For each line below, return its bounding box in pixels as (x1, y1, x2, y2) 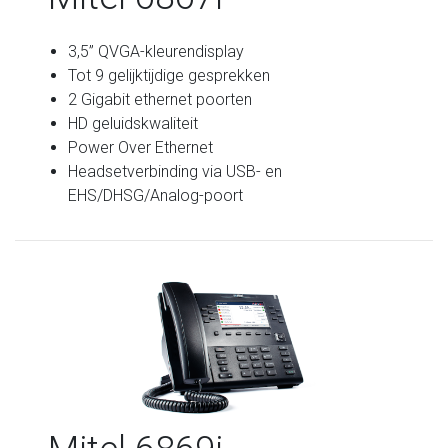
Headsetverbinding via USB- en (68, 161, 283, 181)
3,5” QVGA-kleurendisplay (68, 41, 245, 61)
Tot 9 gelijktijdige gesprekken (68, 65, 271, 85)
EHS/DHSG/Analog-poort (68, 185, 244, 205)
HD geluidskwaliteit (68, 113, 199, 133)
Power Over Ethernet (68, 137, 214, 157)
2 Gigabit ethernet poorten (68, 89, 253, 109)
